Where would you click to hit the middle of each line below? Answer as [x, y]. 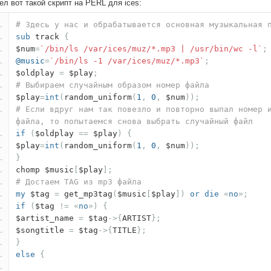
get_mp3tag [86, 194]
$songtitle [42, 230]
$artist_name [47, 218]
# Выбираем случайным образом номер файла [113, 85]
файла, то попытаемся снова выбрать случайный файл [134, 122]
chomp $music [45, 170]
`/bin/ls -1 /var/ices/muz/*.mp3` [127, 61]
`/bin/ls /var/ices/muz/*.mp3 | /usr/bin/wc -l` [151, 49]
